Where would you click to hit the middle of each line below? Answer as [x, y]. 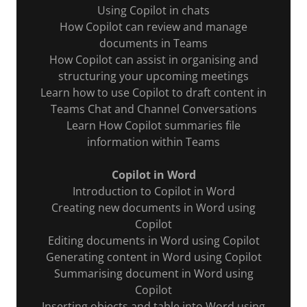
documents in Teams [153, 43]
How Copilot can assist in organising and [153, 59]
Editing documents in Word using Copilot [153, 240]
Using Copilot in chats [153, 10]
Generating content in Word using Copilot [153, 257]
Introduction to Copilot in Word [153, 191]
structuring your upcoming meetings [153, 76]
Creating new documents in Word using [153, 207]
